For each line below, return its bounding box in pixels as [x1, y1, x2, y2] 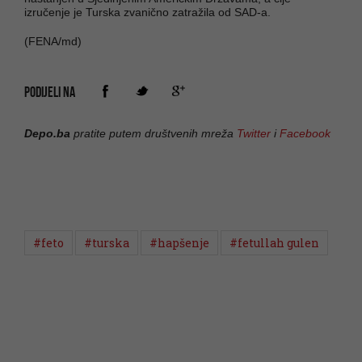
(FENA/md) [24, 34, 82, 48]
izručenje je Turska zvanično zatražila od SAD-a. [24, 5, 271, 19]
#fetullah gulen [229, 234, 319, 250]
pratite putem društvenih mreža [70, 126, 237, 140]
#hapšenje [149, 234, 209, 250]
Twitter [237, 126, 271, 140]
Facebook [280, 126, 330, 140]
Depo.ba [24, 126, 70, 140]
